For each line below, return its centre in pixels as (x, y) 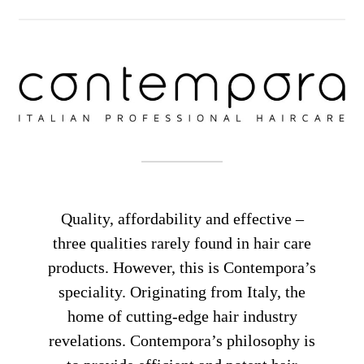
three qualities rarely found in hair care (182, 243)
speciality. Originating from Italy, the (182, 292)
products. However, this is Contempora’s (182, 268)
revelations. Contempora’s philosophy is (182, 341)
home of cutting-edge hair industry (182, 316)
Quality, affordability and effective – (182, 219)
